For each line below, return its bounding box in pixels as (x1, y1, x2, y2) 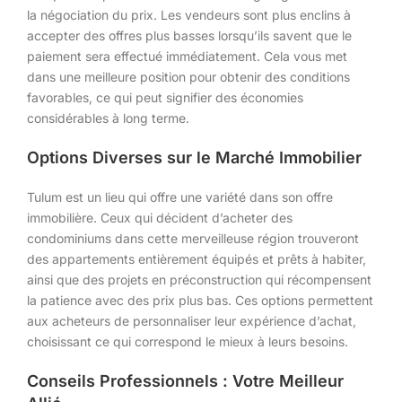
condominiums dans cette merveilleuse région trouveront (27, 230, 359, 246)
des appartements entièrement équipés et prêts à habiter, (27, 250, 366, 267)
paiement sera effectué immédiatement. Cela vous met (27, 48, 347, 64)
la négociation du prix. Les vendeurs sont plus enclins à (27, 6, 351, 22)
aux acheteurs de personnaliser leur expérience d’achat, (27, 312, 356, 328)
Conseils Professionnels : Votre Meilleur (27, 371, 344, 390)
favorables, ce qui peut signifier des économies (27, 89, 303, 105)
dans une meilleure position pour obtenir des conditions (27, 68, 350, 84)
